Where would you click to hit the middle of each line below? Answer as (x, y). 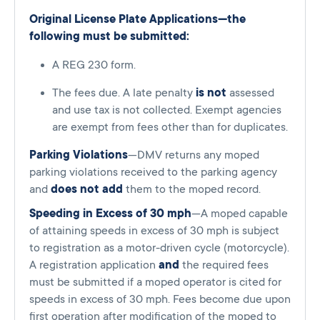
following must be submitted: (109, 37)
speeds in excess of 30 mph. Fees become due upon (160, 300)
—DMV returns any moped (194, 155)
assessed (250, 93)
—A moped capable (240, 214)
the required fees (225, 265)
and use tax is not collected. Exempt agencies (167, 110)
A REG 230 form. (94, 65)
